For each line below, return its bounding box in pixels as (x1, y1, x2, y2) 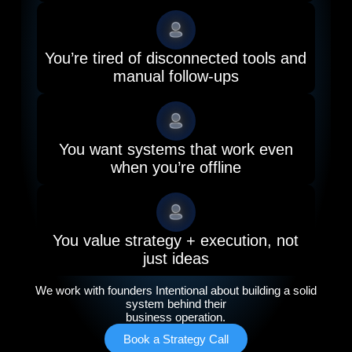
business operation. (126, 310, 226, 324)
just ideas (142, 250, 209, 267)
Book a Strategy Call (123, 332, 229, 346)
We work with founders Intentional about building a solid (35, 284, 317, 297)
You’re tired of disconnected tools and (45, 49, 307, 67)
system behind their (125, 297, 226, 310)
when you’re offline (110, 159, 241, 176)
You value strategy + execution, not (53, 232, 299, 249)
